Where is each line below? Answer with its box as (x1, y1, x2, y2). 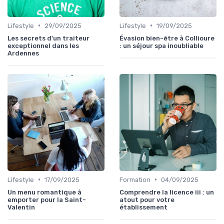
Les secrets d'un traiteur (7, 34, 89, 42)
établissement (119, 203, 167, 211)
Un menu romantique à (7, 188, 81, 196)
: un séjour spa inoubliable (119, 41, 203, 49)
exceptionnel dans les (7, 41, 79, 49)
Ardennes (7, 49, 39, 57)
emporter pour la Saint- (7, 195, 86, 203)
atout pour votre (119, 195, 174, 203)
